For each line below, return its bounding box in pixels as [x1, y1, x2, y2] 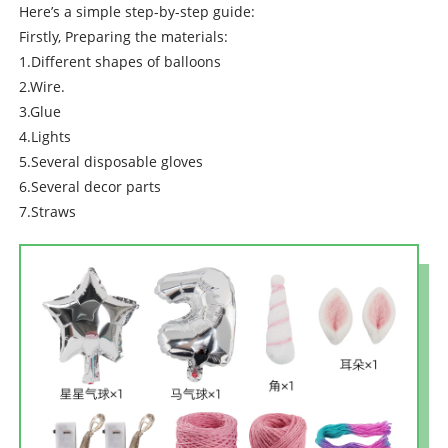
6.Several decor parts [18, 176, 161, 196]
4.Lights [18, 126, 71, 146]
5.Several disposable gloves [18, 151, 203, 171]
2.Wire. [18, 76, 65, 96]
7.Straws [18, 201, 76, 221]
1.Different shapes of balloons [18, 51, 221, 71]
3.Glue [18, 101, 61, 121]
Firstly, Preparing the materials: [18, 26, 228, 46]
